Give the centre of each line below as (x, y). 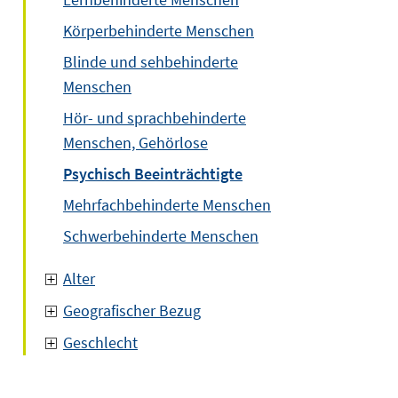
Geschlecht (100, 342)
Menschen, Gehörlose (135, 143)
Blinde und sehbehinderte (151, 62)
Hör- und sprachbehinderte (155, 118)
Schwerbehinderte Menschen (161, 236)
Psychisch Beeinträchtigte (153, 174)
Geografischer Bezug (132, 310)
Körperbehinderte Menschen (159, 31)
